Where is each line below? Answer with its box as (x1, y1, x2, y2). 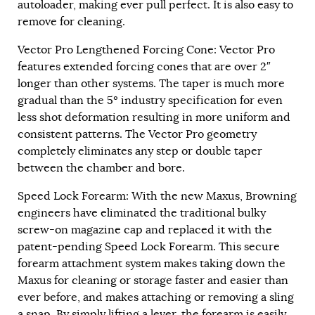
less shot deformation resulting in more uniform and (18, 110, 290, 125)
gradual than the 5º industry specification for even (18, 94, 283, 108)
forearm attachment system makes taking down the (18, 257, 285, 271)
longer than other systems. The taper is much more (18, 77, 285, 91)
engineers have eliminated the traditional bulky (18, 206, 266, 221)
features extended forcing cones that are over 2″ (18, 60, 271, 75)
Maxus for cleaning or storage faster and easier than (18, 274, 288, 288)
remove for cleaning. (18, 15, 125, 30)
